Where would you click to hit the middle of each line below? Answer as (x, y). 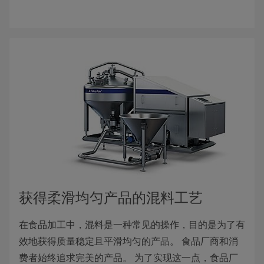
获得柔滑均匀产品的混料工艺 (111, 198)
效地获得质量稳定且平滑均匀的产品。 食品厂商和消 (128, 242)
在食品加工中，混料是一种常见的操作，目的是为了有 (132, 225)
